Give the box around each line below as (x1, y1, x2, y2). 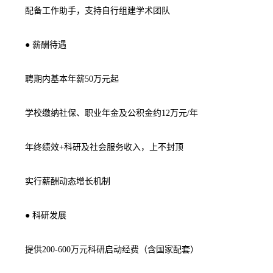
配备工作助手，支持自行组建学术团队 (8, 5, 173, 15)
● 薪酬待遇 (8, 40, 67, 49)
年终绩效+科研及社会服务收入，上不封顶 (8, 142, 184, 152)
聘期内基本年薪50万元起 (8, 74, 119, 83)
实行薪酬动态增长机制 (8, 176, 111, 186)
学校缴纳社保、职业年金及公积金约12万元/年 (8, 108, 199, 118)
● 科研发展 (8, 210, 67, 220)
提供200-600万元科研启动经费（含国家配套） (8, 244, 199, 254)
